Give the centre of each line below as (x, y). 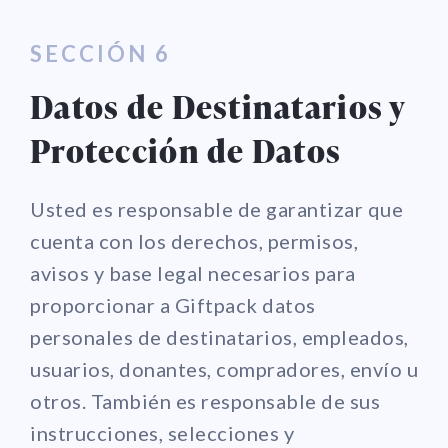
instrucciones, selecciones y (162, 432)
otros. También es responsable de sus (205, 400)
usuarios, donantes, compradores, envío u (224, 368)
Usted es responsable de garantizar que (216, 208)
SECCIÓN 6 (100, 53)
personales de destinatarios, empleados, (219, 336)
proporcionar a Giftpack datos (173, 304)
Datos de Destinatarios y (218, 106)
